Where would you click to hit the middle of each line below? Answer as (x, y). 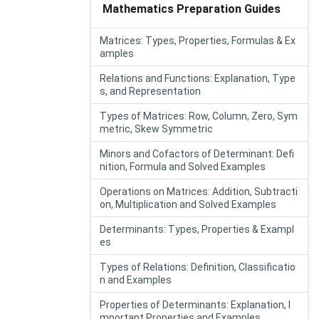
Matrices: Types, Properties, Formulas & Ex (198, 41)
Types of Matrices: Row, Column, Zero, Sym (199, 116)
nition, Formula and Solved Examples (183, 167)
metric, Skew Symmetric (156, 129)
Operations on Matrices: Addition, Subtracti (199, 192)
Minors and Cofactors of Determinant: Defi (197, 154)
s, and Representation (150, 91)
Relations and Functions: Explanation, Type (198, 78)
